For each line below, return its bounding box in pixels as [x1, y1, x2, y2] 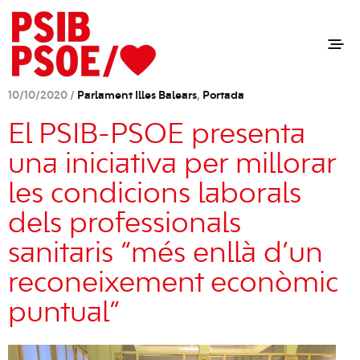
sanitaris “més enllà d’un [8, 240, 323, 268]
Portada [202, 91, 244, 101]
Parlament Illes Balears [77, 91, 197, 101]
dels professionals [8, 211, 241, 238]
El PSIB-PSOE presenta [8, 121, 305, 149]
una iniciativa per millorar [8, 151, 336, 178]
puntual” [8, 300, 120, 327]
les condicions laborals [8, 181, 301, 208]
